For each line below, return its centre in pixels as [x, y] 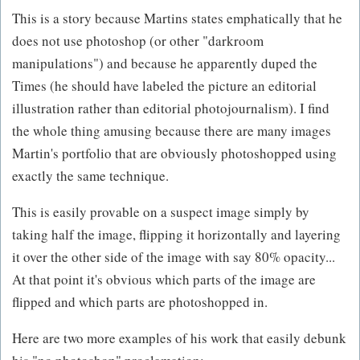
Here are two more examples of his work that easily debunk [179, 338]
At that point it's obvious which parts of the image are [164, 280]
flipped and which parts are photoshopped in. [140, 302]
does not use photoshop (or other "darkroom [138, 41]
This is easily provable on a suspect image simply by [161, 212]
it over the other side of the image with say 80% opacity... [174, 257]
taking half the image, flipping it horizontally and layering [176, 235]
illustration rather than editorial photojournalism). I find [171, 108]
